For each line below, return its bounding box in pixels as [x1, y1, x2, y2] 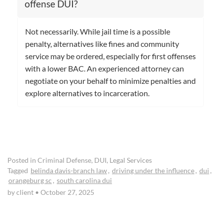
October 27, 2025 [39, 188, 94, 196]
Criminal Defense [37, 156, 91, 164]
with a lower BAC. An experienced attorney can [25, 63, 184, 73]
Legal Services [110, 156, 152, 164]
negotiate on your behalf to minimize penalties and [25, 75, 196, 85]
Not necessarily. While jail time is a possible [25, 26, 170, 36]
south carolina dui [57, 176, 112, 184]
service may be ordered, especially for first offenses [25, 51, 196, 61]
